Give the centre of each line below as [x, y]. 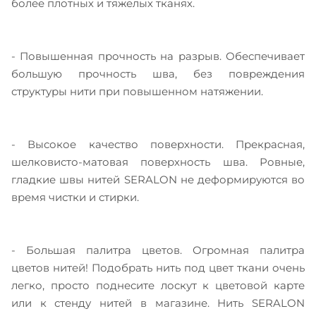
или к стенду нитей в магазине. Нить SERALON [158, 303]
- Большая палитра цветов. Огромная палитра [158, 250]
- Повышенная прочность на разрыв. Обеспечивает [158, 56]
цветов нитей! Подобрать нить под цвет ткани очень [158, 268]
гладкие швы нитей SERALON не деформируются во [158, 180]
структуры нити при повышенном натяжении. [137, 92]
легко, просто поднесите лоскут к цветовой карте [158, 286]
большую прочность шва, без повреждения [158, 74]
